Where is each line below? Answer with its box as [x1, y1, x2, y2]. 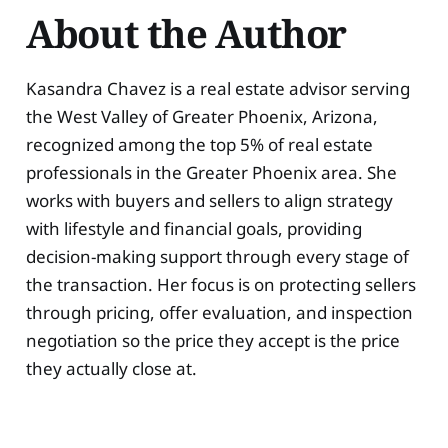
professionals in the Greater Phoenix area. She [25, 160, 397, 184]
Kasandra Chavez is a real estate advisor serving [25, 76, 410, 100]
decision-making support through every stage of [25, 244, 409, 268]
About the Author [25, 6, 347, 59]
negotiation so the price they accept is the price [25, 328, 400, 352]
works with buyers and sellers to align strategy [25, 188, 393, 212]
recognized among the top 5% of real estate [25, 132, 373, 156]
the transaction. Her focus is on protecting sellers [25, 272, 416, 296]
